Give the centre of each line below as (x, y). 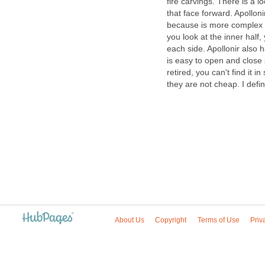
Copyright (171, 220)
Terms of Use (218, 220)
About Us (130, 220)
